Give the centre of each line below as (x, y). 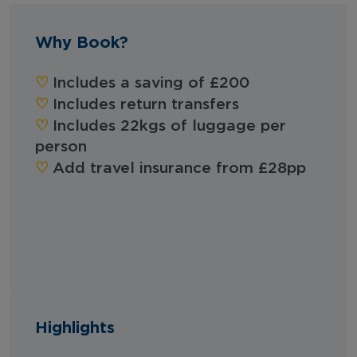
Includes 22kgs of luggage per (169, 126)
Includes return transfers (146, 104)
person (61, 147)
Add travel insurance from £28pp (179, 168)
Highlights (75, 326)
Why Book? (82, 41)
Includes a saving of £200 (151, 83)
